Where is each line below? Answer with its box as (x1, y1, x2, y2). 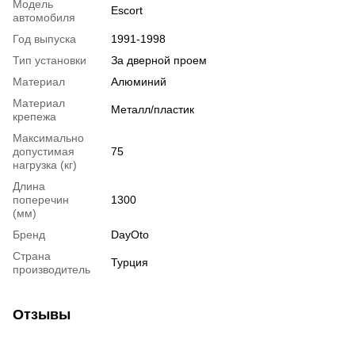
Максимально (13, 131, 84, 144)
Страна (13, 249, 51, 262)
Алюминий (111, 74, 166, 88)
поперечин (13, 193, 69, 206)
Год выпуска (13, 32, 76, 45)
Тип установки (13, 53, 86, 67)
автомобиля (13, 10, 75, 24)
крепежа (13, 109, 56, 123)
